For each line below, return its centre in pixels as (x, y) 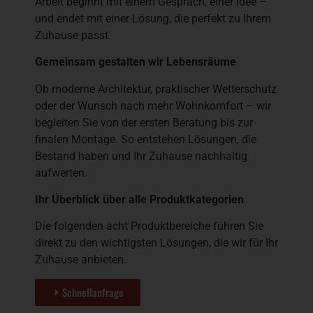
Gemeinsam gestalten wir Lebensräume (136, 62)
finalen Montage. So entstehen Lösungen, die (146, 139)
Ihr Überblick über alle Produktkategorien (139, 200)
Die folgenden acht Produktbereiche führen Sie (149, 226)
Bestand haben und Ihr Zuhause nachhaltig (141, 156)
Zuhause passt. (73, 35)
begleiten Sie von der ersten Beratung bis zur (144, 122)
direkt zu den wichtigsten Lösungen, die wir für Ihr (156, 243)
